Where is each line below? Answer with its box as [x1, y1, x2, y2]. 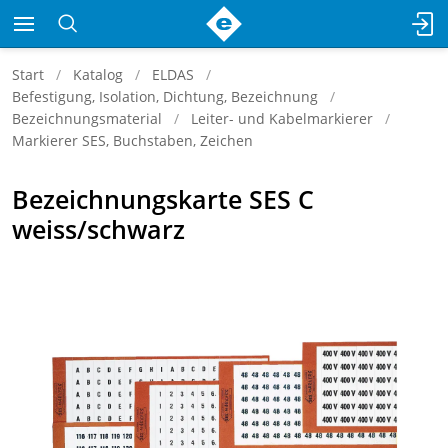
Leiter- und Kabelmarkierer [191, 109, 373, 128]
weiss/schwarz [12, 212, 185, 246]
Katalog [73, 65, 123, 84]
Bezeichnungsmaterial [12, 109, 162, 128]
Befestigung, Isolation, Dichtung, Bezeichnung [12, 87, 318, 106]
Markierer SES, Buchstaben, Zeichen [12, 131, 253, 150]
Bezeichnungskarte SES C [12, 182, 314, 216]
